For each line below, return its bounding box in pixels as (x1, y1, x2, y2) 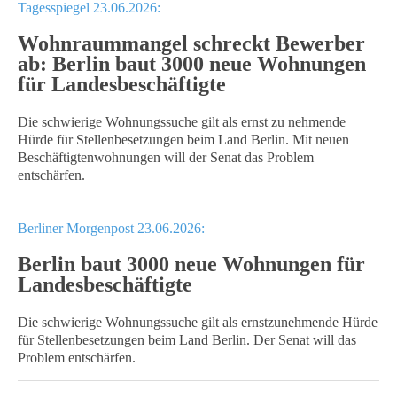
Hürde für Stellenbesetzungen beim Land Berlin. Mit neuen (18, 132, 349, 147)
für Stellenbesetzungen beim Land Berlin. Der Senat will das (18, 332, 356, 347)
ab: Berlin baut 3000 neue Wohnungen (18, 52, 366, 75)
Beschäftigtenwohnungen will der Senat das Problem (18, 150, 314, 165)
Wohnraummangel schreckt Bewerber (18, 32, 365, 55)
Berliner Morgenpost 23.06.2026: (18, 221, 205, 236)
